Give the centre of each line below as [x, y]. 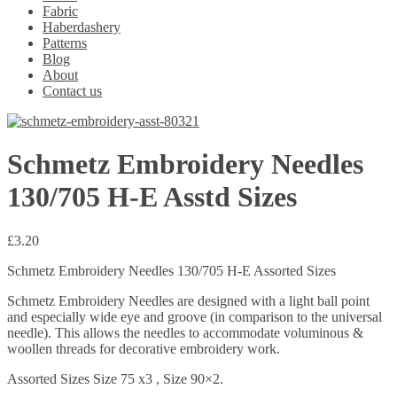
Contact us [72, 91]
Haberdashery [82, 27]
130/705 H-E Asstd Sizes [152, 197]
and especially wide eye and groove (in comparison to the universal [195, 316]
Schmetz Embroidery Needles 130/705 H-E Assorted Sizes [171, 270]
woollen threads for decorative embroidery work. [144, 348]
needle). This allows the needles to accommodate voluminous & [185, 332]
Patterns [65, 43]
